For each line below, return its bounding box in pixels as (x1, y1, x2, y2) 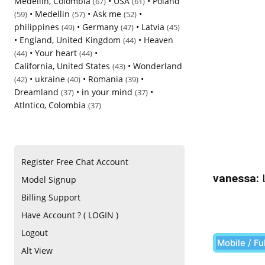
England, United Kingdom (20, 34, 121, 46)
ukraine (35, 73, 65, 85)
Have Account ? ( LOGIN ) (21, 209, 118, 221)
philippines (14, 21, 59, 33)
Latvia (141, 21, 164, 33)
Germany (82, 21, 118, 33)
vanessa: (213, 172, 259, 185)
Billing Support (21, 192, 80, 203)
